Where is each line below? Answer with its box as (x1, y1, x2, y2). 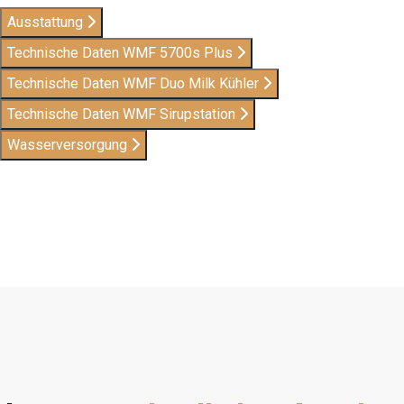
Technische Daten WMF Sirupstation (7, 106, 239, 124)
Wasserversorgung (7, 136, 131, 154)
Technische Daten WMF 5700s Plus (7, 44, 236, 62)
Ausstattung (7, 14, 87, 32)
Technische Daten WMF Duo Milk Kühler (7, 75, 262, 93)
